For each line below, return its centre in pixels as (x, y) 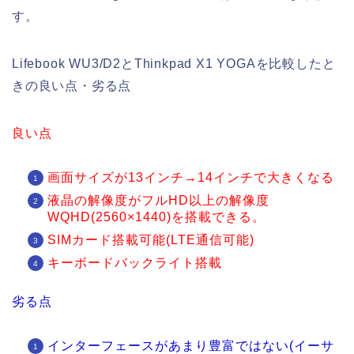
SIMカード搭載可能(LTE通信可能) (151, 240)
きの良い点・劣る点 (72, 86)
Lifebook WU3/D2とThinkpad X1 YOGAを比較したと (174, 64)
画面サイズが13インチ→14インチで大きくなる (191, 178)
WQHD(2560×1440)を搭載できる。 (156, 217)
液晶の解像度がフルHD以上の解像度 (158, 201)
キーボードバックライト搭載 (135, 263)
